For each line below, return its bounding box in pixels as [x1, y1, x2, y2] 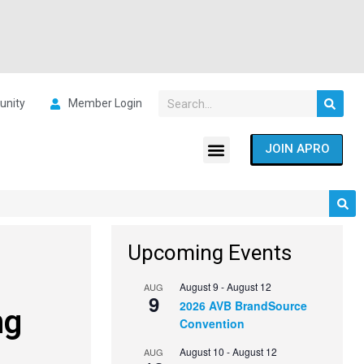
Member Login [67, 97, 142, 110]
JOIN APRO [264, 141, 330, 157]
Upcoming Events [128, 240, 292, 266]
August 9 [180, 279, 219, 294]
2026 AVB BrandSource [180, 297, 308, 314]
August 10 [180, 344, 225, 359]
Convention [180, 315, 245, 332]
